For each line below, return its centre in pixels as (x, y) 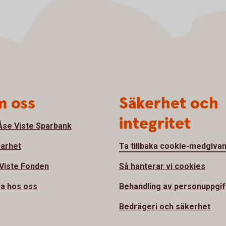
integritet (155, 124)
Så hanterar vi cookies (162, 166)
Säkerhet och (169, 104)
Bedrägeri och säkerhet (165, 207)
